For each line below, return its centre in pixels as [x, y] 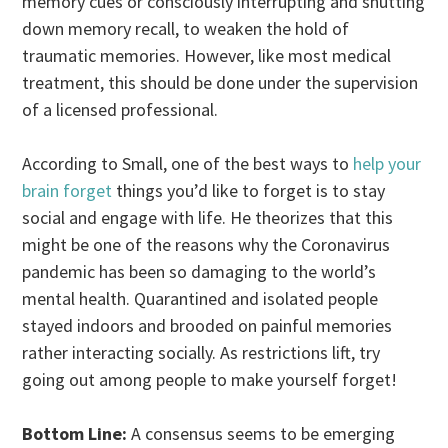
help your [387, 164]
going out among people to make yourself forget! [210, 380]
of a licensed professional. [120, 110]
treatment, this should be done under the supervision [220, 83]
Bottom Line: [75, 434]
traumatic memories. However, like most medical [207, 56]
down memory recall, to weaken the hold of [186, 29]
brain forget [67, 191]
